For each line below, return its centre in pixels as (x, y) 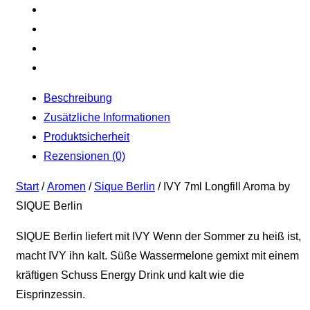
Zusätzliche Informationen (107, 118)
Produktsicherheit (86, 137)
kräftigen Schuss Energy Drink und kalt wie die (130, 275)
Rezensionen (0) (84, 156)
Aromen (66, 187)
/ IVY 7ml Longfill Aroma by (222, 187)
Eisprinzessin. (51, 295)
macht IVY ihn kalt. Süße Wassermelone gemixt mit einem (157, 256)
